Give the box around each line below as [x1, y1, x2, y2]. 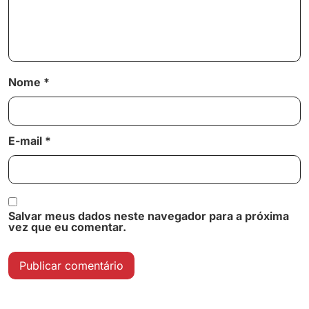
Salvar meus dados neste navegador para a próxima [8, 209, 289, 223]
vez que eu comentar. [8, 220, 126, 235]
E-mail [8, 134, 45, 148]
